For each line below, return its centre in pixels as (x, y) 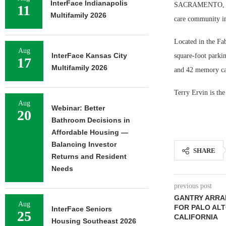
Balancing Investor (84, 144)
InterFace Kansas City (89, 55)
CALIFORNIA (196, 217)
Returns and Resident (89, 156)
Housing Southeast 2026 (94, 221)
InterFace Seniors (82, 209)
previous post (193, 186)
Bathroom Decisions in (91, 120)
